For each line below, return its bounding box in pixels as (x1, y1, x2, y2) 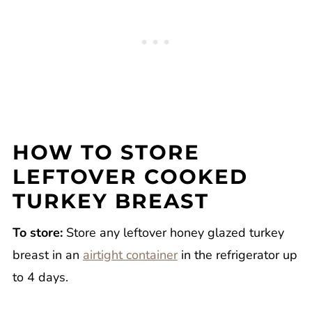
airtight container (82, 247, 178, 264)
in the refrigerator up (177, 247, 297, 264)
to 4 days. (12, 269, 68, 286)
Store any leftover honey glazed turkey (62, 224, 284, 242)
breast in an (12, 247, 83, 264)
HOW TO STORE (12, 140, 200, 165)
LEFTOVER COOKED (12, 164, 248, 189)
